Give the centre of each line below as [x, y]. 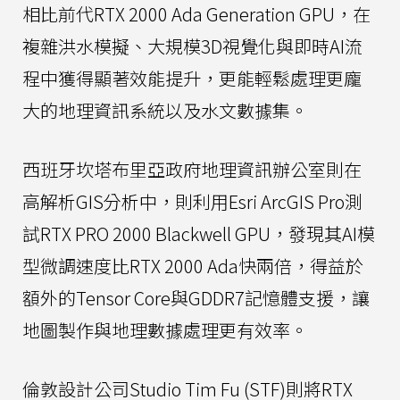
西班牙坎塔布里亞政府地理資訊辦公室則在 [192, 170]
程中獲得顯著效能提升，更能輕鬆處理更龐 [192, 79]
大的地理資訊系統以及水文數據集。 [165, 111]
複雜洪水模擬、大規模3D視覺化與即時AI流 [192, 46]
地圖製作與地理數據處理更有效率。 [165, 330]
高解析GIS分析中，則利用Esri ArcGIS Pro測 [192, 202]
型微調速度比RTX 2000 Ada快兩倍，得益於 [193, 266]
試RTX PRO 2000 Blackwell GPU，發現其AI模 [199, 234]
